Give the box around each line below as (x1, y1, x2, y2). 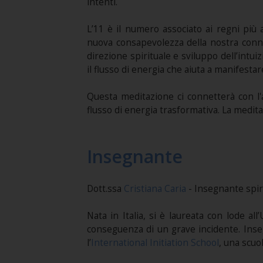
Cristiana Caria (123, 182, 186, 195)
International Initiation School (90, 236, 219, 249)
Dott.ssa (86, 182, 124, 195)
